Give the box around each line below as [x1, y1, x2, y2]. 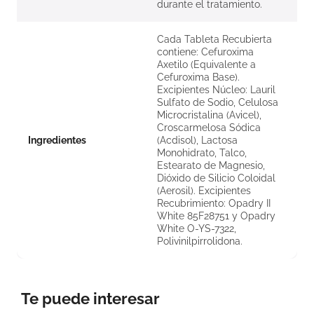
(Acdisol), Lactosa [157, 135, 238, 146]
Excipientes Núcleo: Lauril [157, 84, 275, 96]
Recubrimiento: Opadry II [157, 198, 271, 210]
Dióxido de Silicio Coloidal [157, 172, 275, 184]
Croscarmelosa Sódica [157, 122, 261, 134]
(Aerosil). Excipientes [157, 185, 251, 197]
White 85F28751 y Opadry [157, 210, 275, 222]
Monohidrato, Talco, [157, 147, 247, 159]
